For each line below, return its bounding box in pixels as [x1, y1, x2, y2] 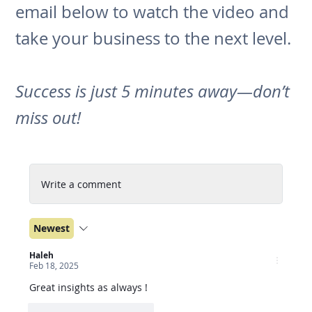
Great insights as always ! [29, 281, 148, 295]
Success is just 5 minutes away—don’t [15, 79, 290, 102]
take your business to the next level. [15, 26, 292, 49]
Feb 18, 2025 [29, 260, 79, 272]
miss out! [15, 106, 81, 129]
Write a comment [41, 177, 122, 191]
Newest [33, 221, 70, 235]
